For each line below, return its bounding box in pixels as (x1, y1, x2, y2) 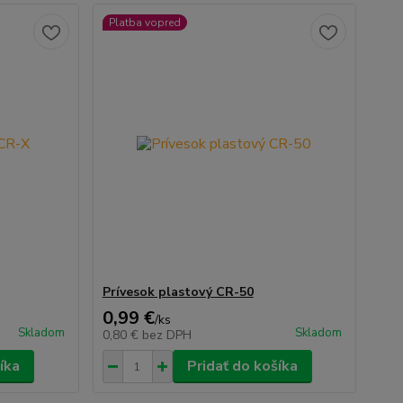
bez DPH (141, 327, 192, 344)
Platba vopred (108, 15, 181, 30)
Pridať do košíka (186, 356, 298, 376)
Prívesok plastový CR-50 (102, 283, 254, 300)
